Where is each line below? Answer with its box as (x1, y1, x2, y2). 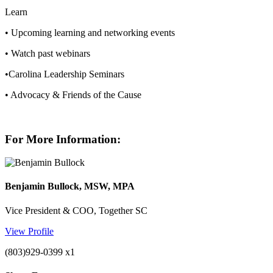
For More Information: (5, 132, 121, 146)
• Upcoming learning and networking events (5, 27, 175, 38)
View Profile (5, 225, 54, 236)
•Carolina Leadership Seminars (5, 68, 124, 79)
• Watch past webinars (5, 48, 90, 58)
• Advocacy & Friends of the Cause (5, 89, 141, 100)
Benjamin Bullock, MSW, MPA (5, 181, 135, 192)
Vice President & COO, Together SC (5, 205, 147, 216)
